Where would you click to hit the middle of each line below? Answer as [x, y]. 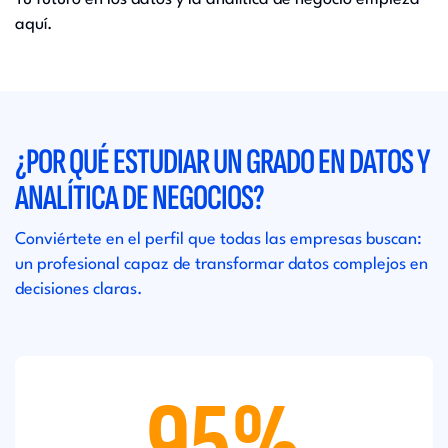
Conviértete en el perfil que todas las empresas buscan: [218, 239]
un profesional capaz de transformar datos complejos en [221, 264]
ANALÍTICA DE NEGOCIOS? [139, 198]
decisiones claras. [79, 289]
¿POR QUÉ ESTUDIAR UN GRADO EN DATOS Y [222, 162]
